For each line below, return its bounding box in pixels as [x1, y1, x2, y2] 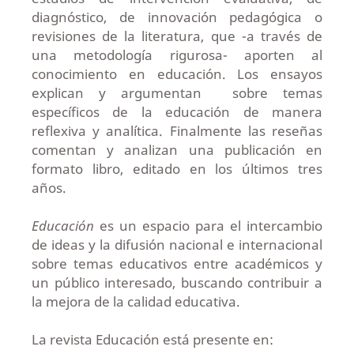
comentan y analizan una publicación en [31, 140, 323, 159]
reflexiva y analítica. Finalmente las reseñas [31, 121, 323, 140]
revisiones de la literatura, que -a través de [31, 26, 323, 45]
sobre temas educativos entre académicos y [31, 254, 323, 273]
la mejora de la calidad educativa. [31, 292, 240, 311]
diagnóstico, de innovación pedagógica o [31, 7, 323, 26]
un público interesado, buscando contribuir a [31, 273, 323, 292]
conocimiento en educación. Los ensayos [31, 64, 323, 83]
